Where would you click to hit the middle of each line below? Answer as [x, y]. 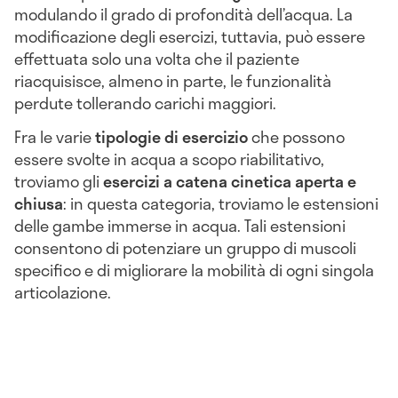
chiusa [39, 204]
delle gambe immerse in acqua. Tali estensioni [180, 226]
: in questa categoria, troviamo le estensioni [221, 204]
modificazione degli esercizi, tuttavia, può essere [190, 37]
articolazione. [63, 293]
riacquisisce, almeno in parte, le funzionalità [173, 81]
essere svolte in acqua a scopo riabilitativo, [169, 159]
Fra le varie [53, 137]
